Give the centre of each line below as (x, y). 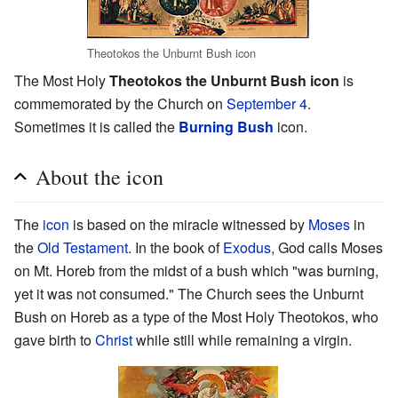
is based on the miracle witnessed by (189, 225)
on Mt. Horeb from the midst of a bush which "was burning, (196, 271)
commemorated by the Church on (120, 104)
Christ (114, 340)
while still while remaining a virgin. (242, 340)
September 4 (267, 104)
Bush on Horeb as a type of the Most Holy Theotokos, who (196, 317)
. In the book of (175, 248)
